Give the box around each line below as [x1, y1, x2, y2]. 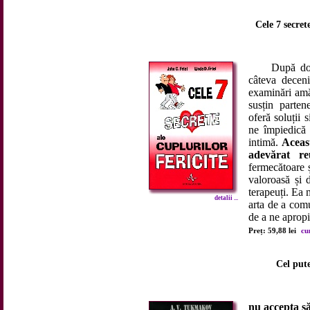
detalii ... [215, 194, 238, 201]
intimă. [248, 136, 282, 148]
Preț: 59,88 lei [248, 226, 298, 235]
